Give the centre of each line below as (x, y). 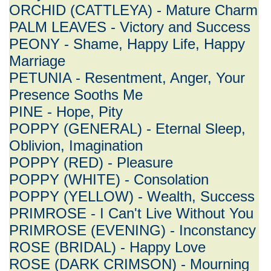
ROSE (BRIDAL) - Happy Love (107, 247)
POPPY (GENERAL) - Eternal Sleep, (127, 129)
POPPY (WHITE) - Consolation (109, 179)
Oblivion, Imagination (76, 145)
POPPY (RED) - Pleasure (91, 162)
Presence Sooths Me (76, 95)
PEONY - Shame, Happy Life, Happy (127, 44)
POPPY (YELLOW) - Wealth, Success (132, 196)
